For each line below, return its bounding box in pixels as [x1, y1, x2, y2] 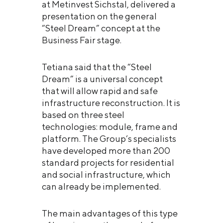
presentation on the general [42, 10, 157, 21]
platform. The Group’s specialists [42, 133, 176, 144]
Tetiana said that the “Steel [42, 61, 152, 72]
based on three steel [42, 109, 124, 120]
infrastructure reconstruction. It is [42, 97, 180, 108]
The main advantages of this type [42, 208, 178, 219]
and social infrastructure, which [42, 169, 171, 180]
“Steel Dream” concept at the [42, 22, 160, 33]
